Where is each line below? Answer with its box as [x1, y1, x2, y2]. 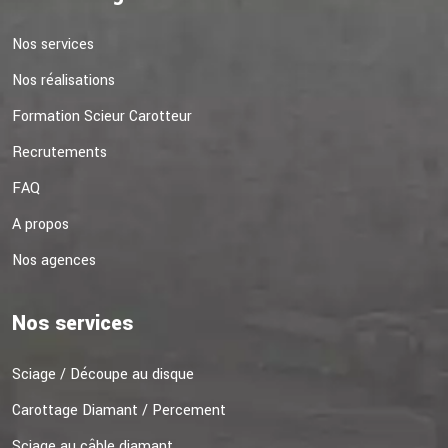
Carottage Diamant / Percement [12, 400, 226, 422]
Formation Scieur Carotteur [12, 106, 192, 128]
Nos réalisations [12, 70, 115, 92]
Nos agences [12, 250, 96, 272]
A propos [12, 214, 69, 236]
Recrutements [12, 142, 107, 164]
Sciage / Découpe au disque [12, 364, 194, 386]
